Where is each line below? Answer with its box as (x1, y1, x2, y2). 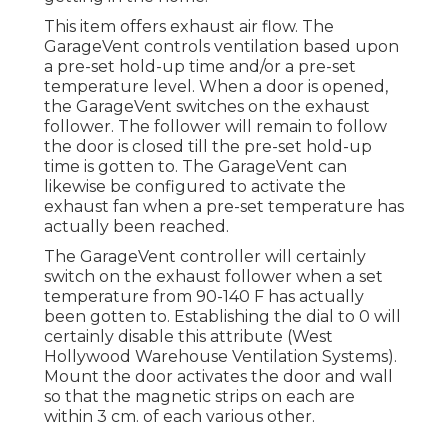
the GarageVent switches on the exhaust (44, 97, 370, 117)
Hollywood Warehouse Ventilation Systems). (44, 347, 397, 367)
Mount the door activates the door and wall (44, 367, 393, 387)
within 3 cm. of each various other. (44, 407, 315, 427)
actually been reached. (44, 217, 229, 237)
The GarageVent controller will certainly (44, 247, 366, 267)
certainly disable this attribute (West (44, 327, 333, 347)
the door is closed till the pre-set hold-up (44, 137, 372, 157)
